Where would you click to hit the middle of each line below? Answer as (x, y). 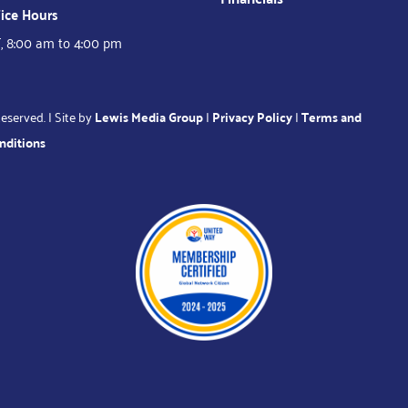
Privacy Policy (252, 117)
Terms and (331, 117)
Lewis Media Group (148, 117)
